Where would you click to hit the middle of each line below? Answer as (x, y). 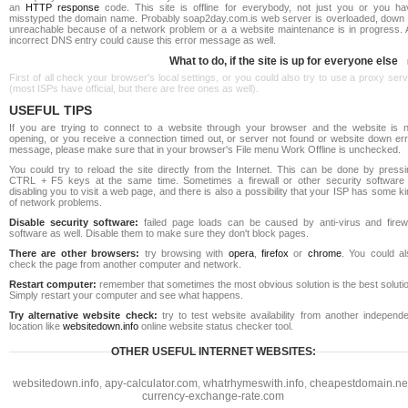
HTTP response (63, 7)
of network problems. (56, 202)
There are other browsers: (75, 253)
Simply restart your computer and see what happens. (126, 295)
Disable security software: (74, 222)
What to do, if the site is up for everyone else (284, 61)
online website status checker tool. (216, 326)
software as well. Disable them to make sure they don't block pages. (159, 233)
